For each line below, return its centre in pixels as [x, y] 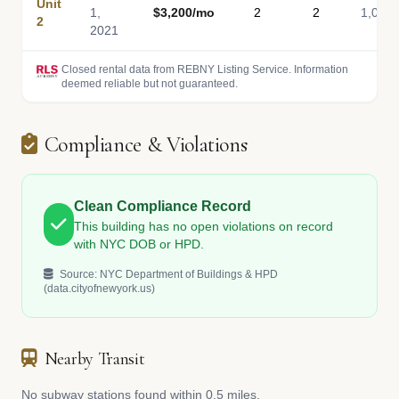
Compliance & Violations [146, 145]
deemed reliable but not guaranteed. [150, 84]
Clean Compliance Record [163, 206]
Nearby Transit [94, 359]
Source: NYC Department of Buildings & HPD [167, 274]
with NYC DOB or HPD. [139, 244]
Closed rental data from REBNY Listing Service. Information [205, 69]
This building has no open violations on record [204, 226]
